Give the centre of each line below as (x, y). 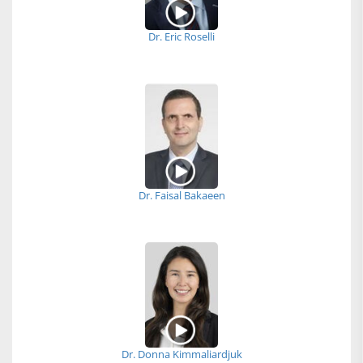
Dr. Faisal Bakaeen (181, 195)
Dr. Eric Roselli (181, 36)
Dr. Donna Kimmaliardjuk (181, 354)
